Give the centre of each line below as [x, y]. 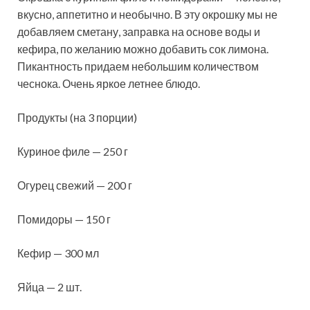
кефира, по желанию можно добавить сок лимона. [143, 49]
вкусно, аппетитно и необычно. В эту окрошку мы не [147, 15]
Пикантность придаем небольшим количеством [138, 66]
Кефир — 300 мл [58, 253]
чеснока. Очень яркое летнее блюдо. [109, 84]
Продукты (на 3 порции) [77, 118]
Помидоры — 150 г [64, 219]
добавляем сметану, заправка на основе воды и [139, 32]
